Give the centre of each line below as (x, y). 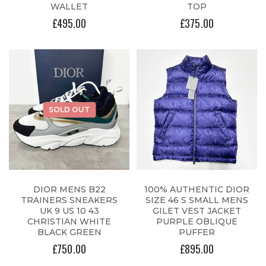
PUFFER (197, 232)
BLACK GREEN (69, 232)
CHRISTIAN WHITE (69, 222)
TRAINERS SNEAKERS (69, 200)
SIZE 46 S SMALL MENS (197, 200)
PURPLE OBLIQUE (197, 222)
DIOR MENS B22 (69, 190)
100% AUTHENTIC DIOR (197, 190)
